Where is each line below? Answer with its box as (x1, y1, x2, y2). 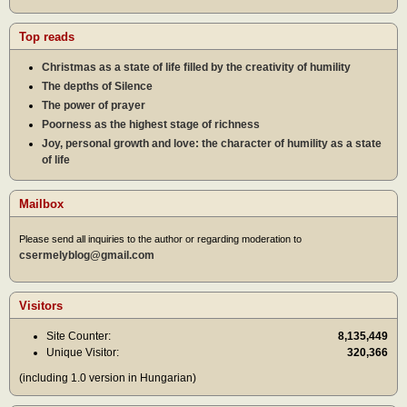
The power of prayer (42, 99, 145, 113)
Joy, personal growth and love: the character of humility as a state (42, 137, 382, 151)
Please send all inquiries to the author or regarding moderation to (19, 233, 302, 245)
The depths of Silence (42, 80, 153, 94)
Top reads (19, 30, 74, 45)
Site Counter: (46, 329, 111, 342)
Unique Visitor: (46, 345, 119, 359)
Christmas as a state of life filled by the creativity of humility (42, 61, 351, 74)
